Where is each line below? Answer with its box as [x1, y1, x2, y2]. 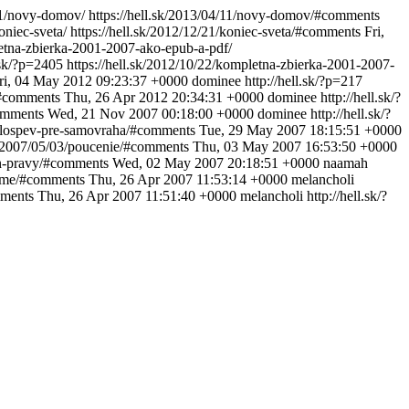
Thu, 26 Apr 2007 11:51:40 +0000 [37, 188, 236, 204]
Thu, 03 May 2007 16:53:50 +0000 [193, 139, 397, 154]
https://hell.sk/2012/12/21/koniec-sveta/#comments [70, 24, 361, 39]
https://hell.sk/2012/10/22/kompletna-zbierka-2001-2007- [67, 57, 394, 72]
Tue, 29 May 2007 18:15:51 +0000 [199, 122, 402, 138]
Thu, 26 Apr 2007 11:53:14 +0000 [89, 172, 288, 187]
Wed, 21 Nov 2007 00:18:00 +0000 [47, 106, 254, 121]
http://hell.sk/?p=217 [245, 73, 362, 89]
